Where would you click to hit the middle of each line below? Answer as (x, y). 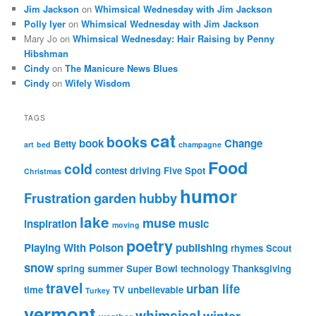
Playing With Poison (74, 248)
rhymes (247, 248)
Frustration (58, 198)
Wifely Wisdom (98, 83)
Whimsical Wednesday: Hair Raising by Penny (174, 38)
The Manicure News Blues (122, 68)
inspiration (51, 224)
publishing (202, 248)
